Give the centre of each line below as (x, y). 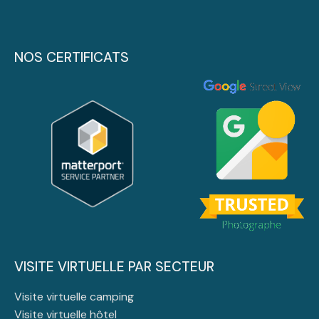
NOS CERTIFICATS (72, 57)
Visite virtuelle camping (74, 296)
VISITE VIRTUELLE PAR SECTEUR (114, 266)
